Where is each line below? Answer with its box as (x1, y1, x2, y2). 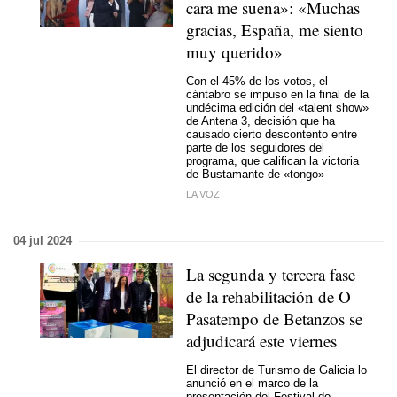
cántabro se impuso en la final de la (186, 87, 369, 101)
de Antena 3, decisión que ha (186, 113, 335, 128)
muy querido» (186, 41, 283, 63)
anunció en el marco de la (186, 376, 318, 390)
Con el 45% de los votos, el (186, 74, 328, 88)
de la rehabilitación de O (186, 285, 351, 307)
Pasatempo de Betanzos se (186, 307, 362, 330)
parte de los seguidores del (186, 140, 324, 154)
